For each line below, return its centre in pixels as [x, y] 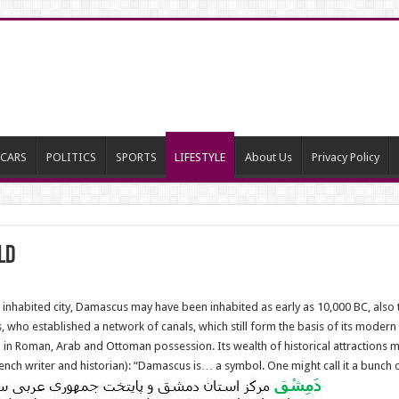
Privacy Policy [345, 157]
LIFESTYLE [199, 157]
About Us [268, 157]
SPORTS [136, 157]
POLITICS [71, 157]
